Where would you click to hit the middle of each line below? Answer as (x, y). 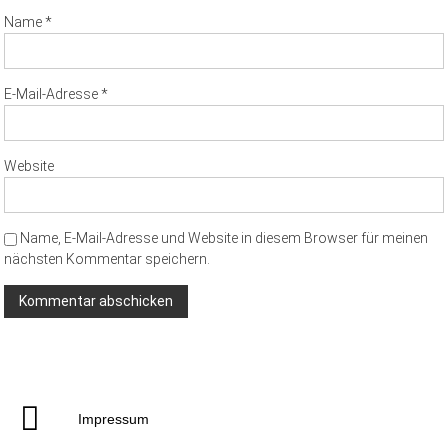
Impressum (114, 419)
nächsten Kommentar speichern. (107, 259)
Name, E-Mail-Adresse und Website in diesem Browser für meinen (224, 238)
